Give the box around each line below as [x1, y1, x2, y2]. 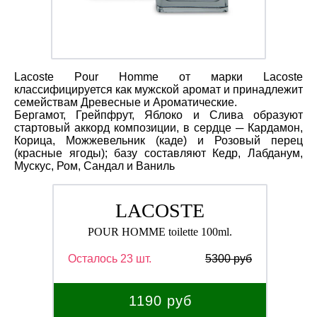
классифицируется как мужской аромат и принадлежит [14, 83, 303, 96]
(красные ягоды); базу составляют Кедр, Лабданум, [14, 146, 303, 159]
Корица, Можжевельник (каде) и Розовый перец [14, 134, 303, 146]
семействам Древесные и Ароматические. [14, 96, 237, 108]
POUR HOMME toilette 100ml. [88, 225, 232, 238]
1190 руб [128, 292, 192, 309]
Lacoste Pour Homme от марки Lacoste [14, 70, 303, 83]
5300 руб [205, 252, 252, 265]
